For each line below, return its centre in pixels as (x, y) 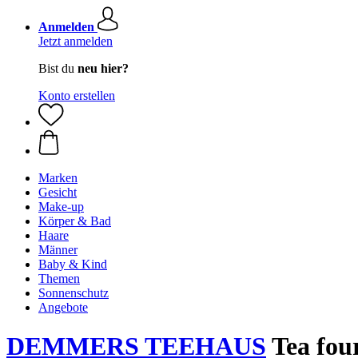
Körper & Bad (75, 221)
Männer (58, 250)
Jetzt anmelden (76, 41)
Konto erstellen (77, 95)
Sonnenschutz (74, 293)
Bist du (58, 68)
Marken (58, 178)
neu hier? (103, 68)
